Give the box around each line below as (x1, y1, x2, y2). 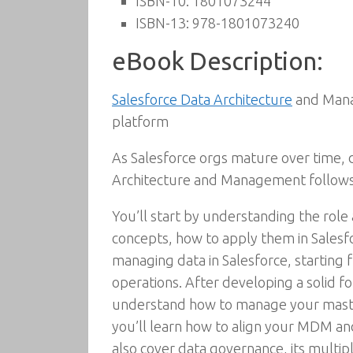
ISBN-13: (136, 15, 189, 31)
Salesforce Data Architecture (112, 91, 292, 107)
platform (112, 113, 169, 129)
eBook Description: (112, 47, 322, 75)
